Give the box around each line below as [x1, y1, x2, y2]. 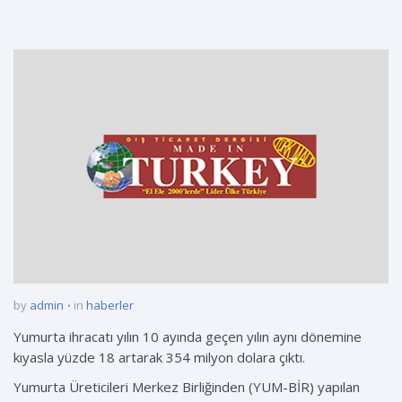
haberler [86, 297, 134, 314]
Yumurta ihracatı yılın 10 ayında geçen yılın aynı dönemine [13, 328, 362, 346]
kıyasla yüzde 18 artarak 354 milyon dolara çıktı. [13, 348, 305, 367]
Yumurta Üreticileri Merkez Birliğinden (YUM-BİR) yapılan [13, 378, 360, 397]
